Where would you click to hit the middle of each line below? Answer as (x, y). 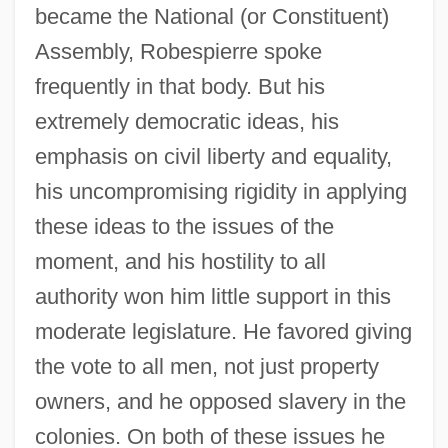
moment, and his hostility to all (180, 261)
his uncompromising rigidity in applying (220, 191)
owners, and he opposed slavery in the (220, 401)
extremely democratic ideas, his (186, 121)
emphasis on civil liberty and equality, (213, 156)
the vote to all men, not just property (206, 366)
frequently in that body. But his (179, 86)
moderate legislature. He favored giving (223, 331)
